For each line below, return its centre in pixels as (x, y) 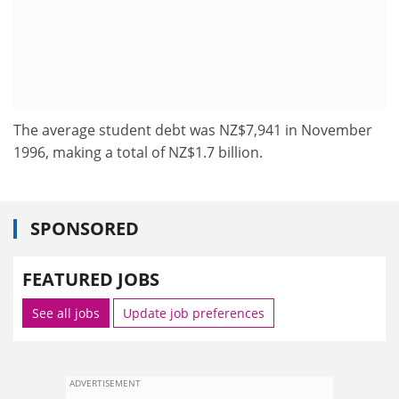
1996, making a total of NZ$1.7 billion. (138, 152)
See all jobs (66, 313)
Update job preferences (194, 313)
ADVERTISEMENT (105, 383)
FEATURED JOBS (91, 279)
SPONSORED (85, 228)
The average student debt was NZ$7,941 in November (193, 130)
